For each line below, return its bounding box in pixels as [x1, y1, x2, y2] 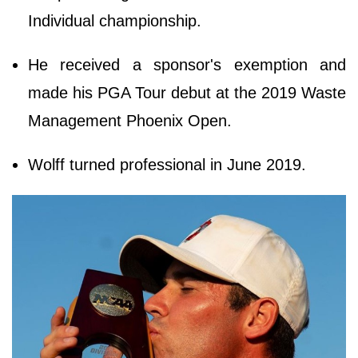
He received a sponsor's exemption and [28, 55, 346, 74]
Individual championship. [28, 11, 211, 30]
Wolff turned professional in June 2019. [28, 155, 306, 173]
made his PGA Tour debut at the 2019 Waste [28, 83, 346, 101]
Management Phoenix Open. [28, 111, 232, 129]
